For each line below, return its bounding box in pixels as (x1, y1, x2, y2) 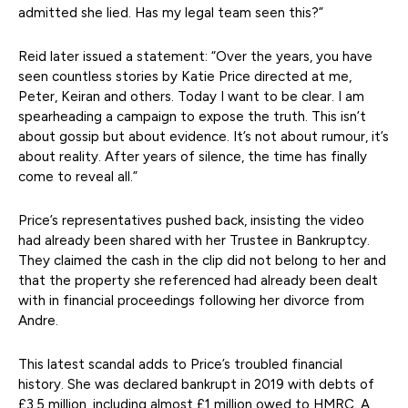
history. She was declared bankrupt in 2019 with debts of (18, 376, 374, 393)
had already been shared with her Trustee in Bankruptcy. (18, 232, 370, 250)
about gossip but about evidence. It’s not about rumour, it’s (18, 128, 389, 146)
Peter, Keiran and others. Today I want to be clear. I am (18, 88, 364, 106)
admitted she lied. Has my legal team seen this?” (18, 5, 323, 22)
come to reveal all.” (18, 168, 138, 186)
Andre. (18, 312, 58, 330)
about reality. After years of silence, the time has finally (18, 148, 367, 166)
